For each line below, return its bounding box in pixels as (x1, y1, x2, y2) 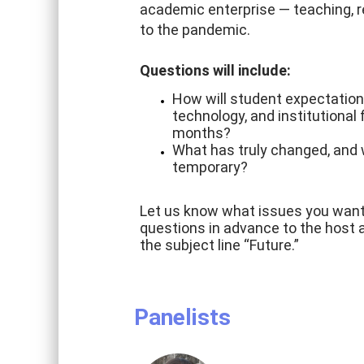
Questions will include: (140, 62, 291, 79)
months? (172, 124, 231, 141)
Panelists (134, 304, 231, 331)
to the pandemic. (140, 21, 250, 38)
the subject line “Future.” (140, 236, 302, 253)
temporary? (172, 158, 248, 175)
